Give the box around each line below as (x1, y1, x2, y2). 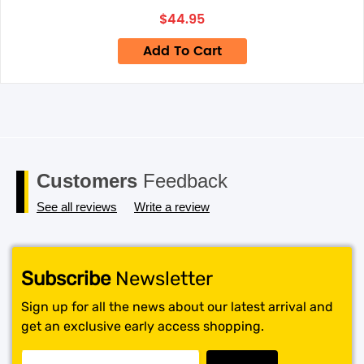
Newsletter (110, 267, 213, 290)
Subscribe (21, 267, 110, 290)
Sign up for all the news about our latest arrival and (21, 299, 333, 314)
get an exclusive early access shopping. (21, 318, 264, 334)
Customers (37, 170, 137, 192)
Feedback (137, 170, 227, 192)
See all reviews (37, 200, 117, 214)
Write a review (134, 200, 210, 214)
